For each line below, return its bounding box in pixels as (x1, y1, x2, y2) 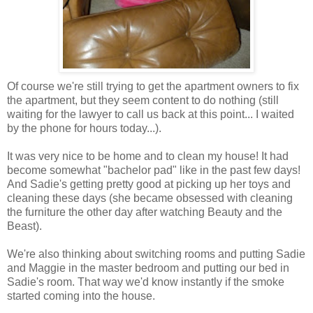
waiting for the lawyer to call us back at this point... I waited (7, 108, 294, 120)
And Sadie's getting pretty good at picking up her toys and (7, 177, 291, 190)
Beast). (7, 219, 42, 232)
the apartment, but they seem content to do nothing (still (7, 94, 279, 106)
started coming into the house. (7, 289, 155, 302)
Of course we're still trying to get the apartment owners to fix (7, 80, 299, 92)
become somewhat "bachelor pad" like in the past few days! (7, 163, 300, 176)
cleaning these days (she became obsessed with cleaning (7, 191, 293, 204)
